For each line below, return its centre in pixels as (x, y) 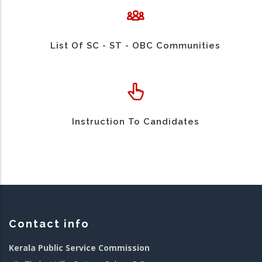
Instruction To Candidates (135, 122)
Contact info (49, 224)
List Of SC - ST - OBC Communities (135, 46)
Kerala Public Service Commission (79, 248)
